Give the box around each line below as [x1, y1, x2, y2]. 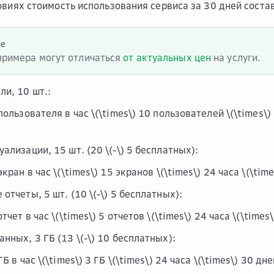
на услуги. [211, 51, 261, 64]
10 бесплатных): [95, 232, 176, 244]
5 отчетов [96, 210, 147, 222]
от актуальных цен [123, 51, 212, 64]
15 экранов [98, 166, 157, 178]
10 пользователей [136, 107, 226, 119]
